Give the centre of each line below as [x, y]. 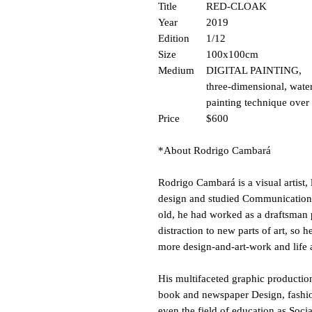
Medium [179, 71]
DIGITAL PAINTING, [254, 71]
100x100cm [232, 55]
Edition [182, 39]
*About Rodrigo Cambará [214, 151]
